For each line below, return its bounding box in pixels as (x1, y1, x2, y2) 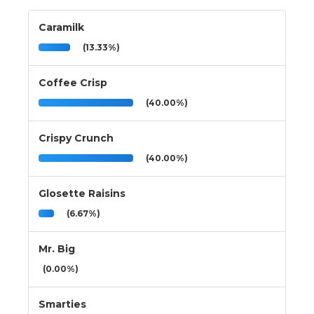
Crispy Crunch (39, 131, 114, 144)
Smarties (39, 297, 86, 310)
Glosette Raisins (39, 186, 125, 200)
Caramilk (39, 20, 84, 34)
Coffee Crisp (39, 76, 107, 89)
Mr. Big (39, 242, 75, 255)
